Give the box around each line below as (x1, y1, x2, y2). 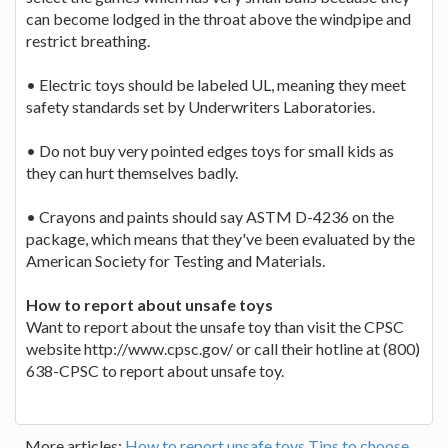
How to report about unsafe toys (26, 294, 273, 314)
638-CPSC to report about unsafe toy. (26, 360, 284, 380)
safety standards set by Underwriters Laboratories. (26, 96, 375, 116)
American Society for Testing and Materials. (26, 250, 325, 270)
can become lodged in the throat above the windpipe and (26, 8, 411, 28)
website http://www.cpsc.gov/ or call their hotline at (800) (26, 338, 420, 358)
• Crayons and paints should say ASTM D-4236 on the (26, 206, 394, 226)
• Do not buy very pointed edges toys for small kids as (26, 140, 394, 160)
